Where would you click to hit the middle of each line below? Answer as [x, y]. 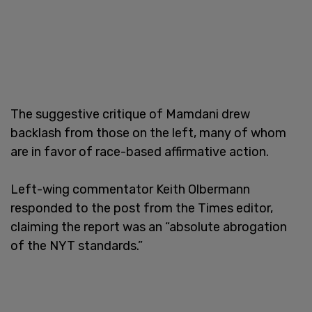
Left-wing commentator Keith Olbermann [130, 189]
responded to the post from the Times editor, [142, 208]
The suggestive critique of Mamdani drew [130, 114]
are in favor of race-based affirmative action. [140, 151]
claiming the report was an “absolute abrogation [149, 227]
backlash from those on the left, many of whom [148, 133]
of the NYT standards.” [77, 245]
